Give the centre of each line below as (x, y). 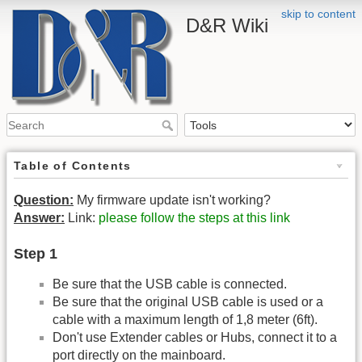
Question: (44, 200)
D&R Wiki (227, 25)
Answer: (39, 218)
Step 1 (36, 253)
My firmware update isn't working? (172, 200)
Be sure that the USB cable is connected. (170, 284)
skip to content (318, 14)
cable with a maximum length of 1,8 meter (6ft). (185, 319)
